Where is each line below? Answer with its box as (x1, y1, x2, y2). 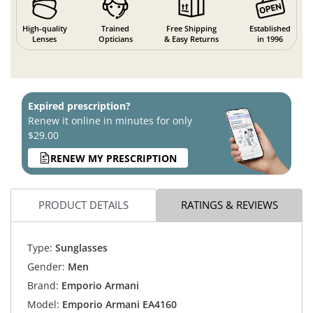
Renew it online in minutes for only (28, 114, 192, 128)
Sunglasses (52, 240, 108, 254)
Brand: (27, 278, 59, 292)
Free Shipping (166, 23, 217, 34)
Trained (101, 23, 130, 34)
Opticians (98, 34, 133, 45)
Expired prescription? (28, 99, 131, 113)
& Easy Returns (163, 34, 219, 45)
